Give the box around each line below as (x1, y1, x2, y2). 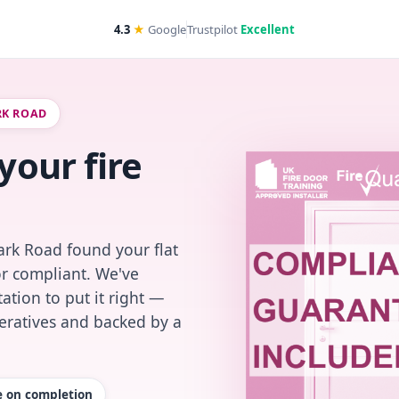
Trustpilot (186, 20, 240, 37)
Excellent (240, 20, 295, 37)
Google (144, 20, 186, 37)
